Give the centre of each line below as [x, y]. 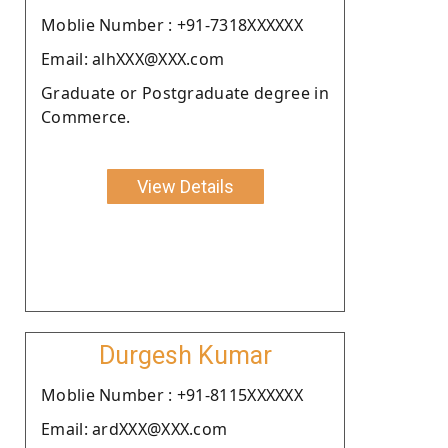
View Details [185, 186]
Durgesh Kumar [185, 355]
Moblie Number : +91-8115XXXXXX [172, 394]
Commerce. [86, 116]
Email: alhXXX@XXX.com [133, 58]
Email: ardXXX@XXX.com [134, 428]
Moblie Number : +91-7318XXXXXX [172, 24]
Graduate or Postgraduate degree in [185, 92]
